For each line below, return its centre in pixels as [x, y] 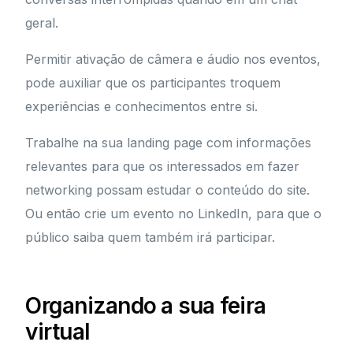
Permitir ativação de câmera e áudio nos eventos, [173, 59]
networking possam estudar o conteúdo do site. [168, 190]
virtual [58, 332]
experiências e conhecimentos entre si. [142, 107]
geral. [42, 23]
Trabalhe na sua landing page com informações [169, 143]
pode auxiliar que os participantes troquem [153, 83]
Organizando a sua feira [146, 306]
